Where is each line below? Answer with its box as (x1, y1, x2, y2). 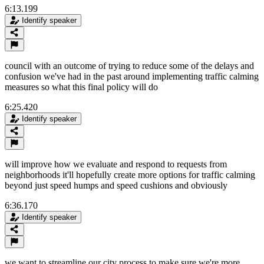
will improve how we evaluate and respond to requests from (5, 159, 227, 169)
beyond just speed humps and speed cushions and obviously (5, 180, 227, 190)
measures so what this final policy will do (5, 81, 158, 92)
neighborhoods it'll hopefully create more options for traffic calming (5, 169, 255, 180)
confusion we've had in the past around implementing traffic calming (5, 71, 259, 81)
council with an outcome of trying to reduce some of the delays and (5, 60, 254, 71)
